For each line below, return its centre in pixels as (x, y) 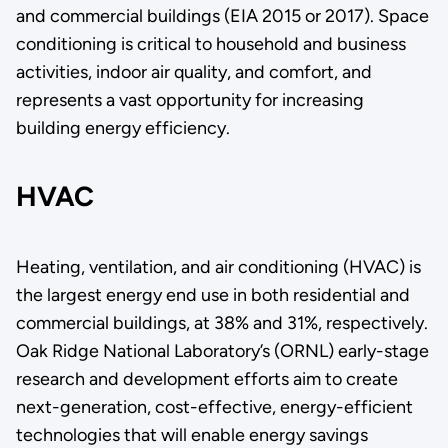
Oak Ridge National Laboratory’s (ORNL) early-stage (222, 350)
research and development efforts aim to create (206, 378)
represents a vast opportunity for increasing (189, 99)
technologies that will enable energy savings (191, 434)
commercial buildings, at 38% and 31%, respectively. (221, 322)
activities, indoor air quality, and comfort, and (193, 71)
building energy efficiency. (122, 127)
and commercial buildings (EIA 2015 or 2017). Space (222, 15)
